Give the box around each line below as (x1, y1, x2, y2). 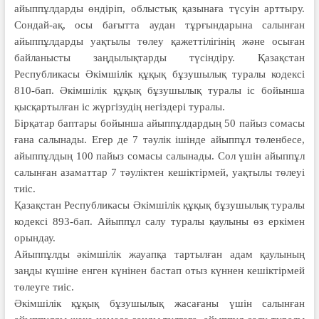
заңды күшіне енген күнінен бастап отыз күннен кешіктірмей (14, 264, 305, 276)
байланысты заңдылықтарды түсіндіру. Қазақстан (14, 51, 305, 63)
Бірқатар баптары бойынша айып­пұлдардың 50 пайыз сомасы (14, 117, 305, 129)
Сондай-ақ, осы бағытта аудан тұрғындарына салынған (14, 19, 305, 31)
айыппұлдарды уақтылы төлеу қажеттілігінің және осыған (14, 35, 305, 47)
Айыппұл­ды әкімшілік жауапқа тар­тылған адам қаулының (14, 248, 305, 260)
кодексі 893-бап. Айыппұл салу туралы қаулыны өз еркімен (14, 215, 305, 227)
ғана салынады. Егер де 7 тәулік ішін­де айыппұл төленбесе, (14, 133, 305, 145)
